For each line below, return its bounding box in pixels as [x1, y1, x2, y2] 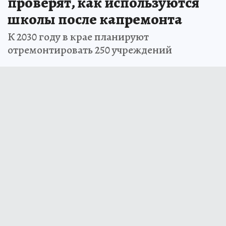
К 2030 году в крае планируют [8, 29, 149, 45]
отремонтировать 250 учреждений [8, 42, 172, 58]
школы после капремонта [8, 9, 182, 30]
